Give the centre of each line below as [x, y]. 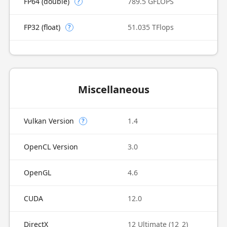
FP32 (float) [42, 27]
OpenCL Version [51, 147]
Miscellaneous [113, 89]
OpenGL [37, 173]
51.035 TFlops [151, 27]
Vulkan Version [49, 121]
